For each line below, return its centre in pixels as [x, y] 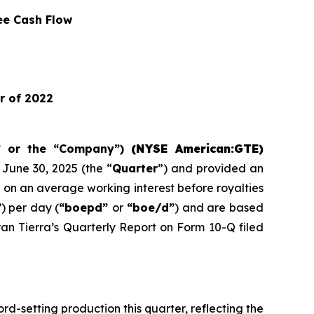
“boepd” [86, 207]
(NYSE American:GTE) [197, 149]
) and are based [219, 207]
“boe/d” [149, 207]
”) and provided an [211, 168]
